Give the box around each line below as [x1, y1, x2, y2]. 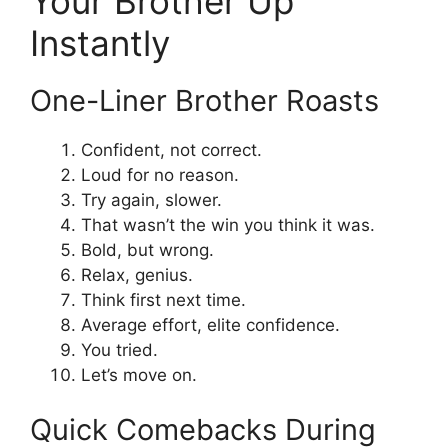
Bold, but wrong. [81, 239, 214, 260]
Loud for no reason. [81, 164, 239, 185]
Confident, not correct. [81, 139, 262, 160]
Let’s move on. [81, 364, 197, 385]
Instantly [30, 21, 170, 64]
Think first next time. [81, 289, 246, 310]
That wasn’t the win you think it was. [81, 214, 375, 235]
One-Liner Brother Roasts [30, 82, 379, 118]
